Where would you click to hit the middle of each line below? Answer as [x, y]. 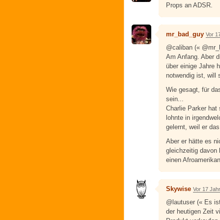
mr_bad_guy [185, 34]
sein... [175, 99]
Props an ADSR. [189, 5]
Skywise [179, 189]
